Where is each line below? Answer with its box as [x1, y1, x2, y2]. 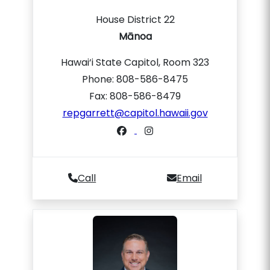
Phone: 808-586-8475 [82, 72, 188, 86]
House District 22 [95, 13, 175, 27]
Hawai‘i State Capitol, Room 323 [61, 55, 209, 69]
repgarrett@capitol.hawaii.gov [62, 106, 208, 120]
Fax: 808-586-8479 [89, 89, 181, 103]
